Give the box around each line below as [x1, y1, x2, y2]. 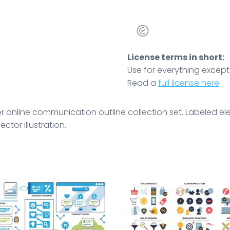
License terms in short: [127, 51, 224, 63]
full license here [158, 76, 219, 89]
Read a [127, 76, 158, 89]
